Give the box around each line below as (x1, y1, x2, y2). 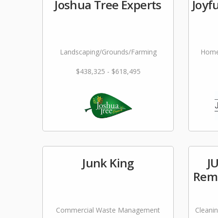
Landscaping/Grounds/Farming (59, 47, 157, 56)
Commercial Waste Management (56, 205, 160, 215)
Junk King (82, 155, 134, 171)
